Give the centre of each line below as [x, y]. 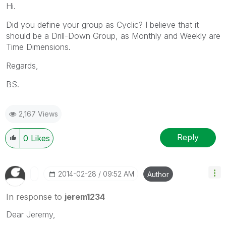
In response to [35, 196]
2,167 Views [38, 114]
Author [158, 174]
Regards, [22, 65]
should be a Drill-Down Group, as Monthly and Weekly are [113, 36]
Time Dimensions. [38, 47]
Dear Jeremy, [31, 214]
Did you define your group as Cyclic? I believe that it [102, 24]
